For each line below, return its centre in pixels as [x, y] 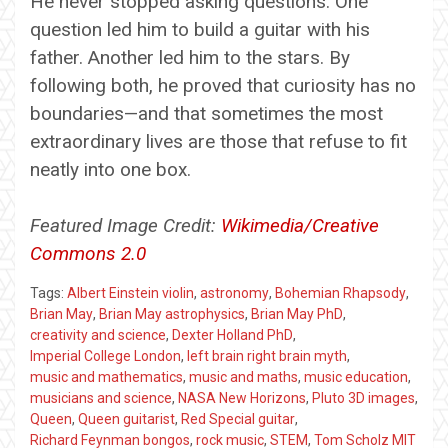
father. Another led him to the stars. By [190, 57]
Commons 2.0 [88, 253]
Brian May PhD [297, 313]
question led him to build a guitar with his [200, 29]
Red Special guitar [238, 418]
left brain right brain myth [267, 355]
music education [356, 376]
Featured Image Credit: [125, 225]
